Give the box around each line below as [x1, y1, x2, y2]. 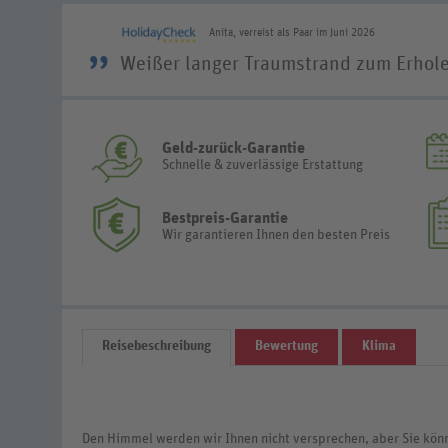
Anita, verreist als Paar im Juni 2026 [209, 26, 376, 38]
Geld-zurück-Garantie [162, 140, 305, 157]
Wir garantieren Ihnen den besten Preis [162, 228, 390, 243]
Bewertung [255, 338, 318, 353]
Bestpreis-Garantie [162, 210, 288, 227]
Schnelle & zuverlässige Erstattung [162, 158, 363, 173]
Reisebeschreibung [102, 338, 211, 353]
